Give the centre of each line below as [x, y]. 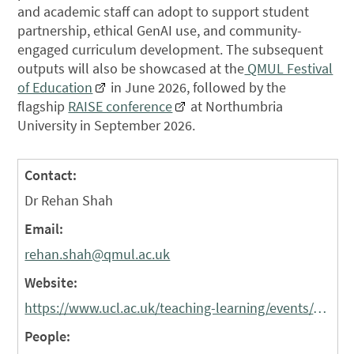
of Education [55, 88]
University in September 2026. [107, 126]
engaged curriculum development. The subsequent [171, 50]
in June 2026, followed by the [197, 88]
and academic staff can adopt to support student [164, 12]
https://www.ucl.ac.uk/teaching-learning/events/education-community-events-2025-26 [320, 308]
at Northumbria [235, 107]
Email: [44, 229]
